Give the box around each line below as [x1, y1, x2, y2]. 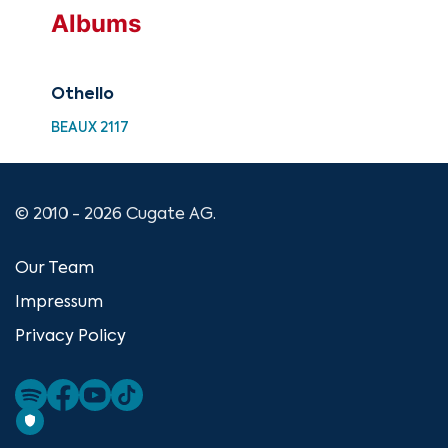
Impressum [15, 295, 103, 312]
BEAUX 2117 [51, 121, 129, 136]
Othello [51, 87, 114, 104]
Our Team [15, 261, 94, 278]
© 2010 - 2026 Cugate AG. [15, 207, 216, 224]
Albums [51, 9, 141, 39]
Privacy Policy [15, 329, 126, 346]
